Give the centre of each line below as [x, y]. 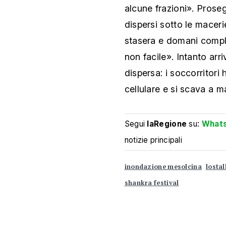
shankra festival [152, 183]
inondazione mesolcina [163, 166]
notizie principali [153, 140]
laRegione [167, 124]
